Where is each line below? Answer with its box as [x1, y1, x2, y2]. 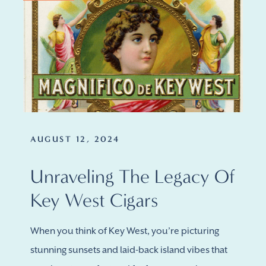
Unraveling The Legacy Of [30, 165, 235, 188]
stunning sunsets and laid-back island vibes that [30, 245, 227, 255]
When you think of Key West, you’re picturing [30, 226, 219, 236]
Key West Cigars [30, 189, 158, 211]
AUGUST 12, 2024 [30, 134, 120, 144]
